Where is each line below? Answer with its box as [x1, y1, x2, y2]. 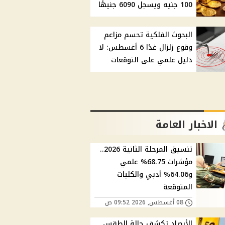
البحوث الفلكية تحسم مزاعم [104, 28, 193, 42]
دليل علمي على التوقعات [111, 53, 193, 67]
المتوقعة [163, 180, 193, 194]
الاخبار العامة [156, 115, 218, 135]
